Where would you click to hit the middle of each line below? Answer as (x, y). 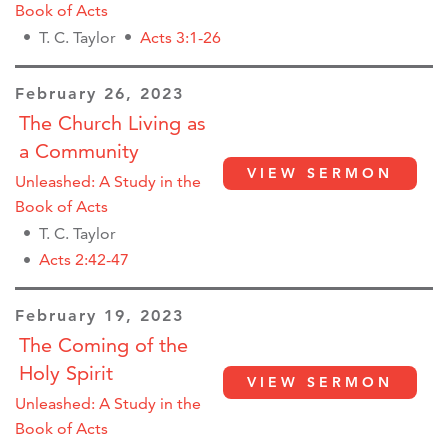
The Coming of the (103, 345)
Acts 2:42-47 (84, 260)
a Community (79, 150)
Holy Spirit (66, 373)
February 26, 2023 (99, 93)
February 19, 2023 (99, 316)
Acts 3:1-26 (180, 37)
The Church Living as (112, 122)
